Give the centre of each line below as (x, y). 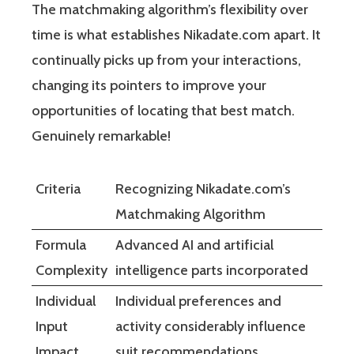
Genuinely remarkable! (101, 136)
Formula (61, 245)
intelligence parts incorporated (212, 270)
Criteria (58, 188)
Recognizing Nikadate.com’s (203, 188)
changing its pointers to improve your (149, 85)
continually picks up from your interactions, (166, 60)
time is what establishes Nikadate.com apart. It (176, 34)
